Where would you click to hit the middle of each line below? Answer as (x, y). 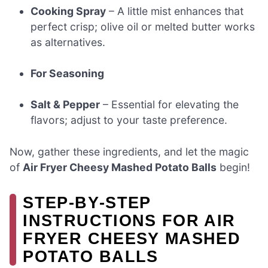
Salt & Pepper (66, 105)
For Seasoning (68, 73)
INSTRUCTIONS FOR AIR (129, 220)
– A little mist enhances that (175, 11)
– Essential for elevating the (170, 105)
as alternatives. (68, 42)
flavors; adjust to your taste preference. (129, 120)
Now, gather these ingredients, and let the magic (129, 151)
